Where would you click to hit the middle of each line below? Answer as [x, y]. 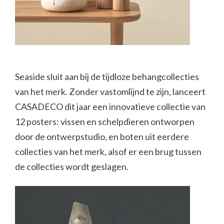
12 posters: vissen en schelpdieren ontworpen [105, 121]
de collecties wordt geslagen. [72, 166]
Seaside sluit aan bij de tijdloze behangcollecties [107, 76]
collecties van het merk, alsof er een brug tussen [108, 151]
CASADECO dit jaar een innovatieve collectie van [110, 106]
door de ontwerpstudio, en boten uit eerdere [102, 136]
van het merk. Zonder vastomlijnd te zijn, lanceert [110, 91]
